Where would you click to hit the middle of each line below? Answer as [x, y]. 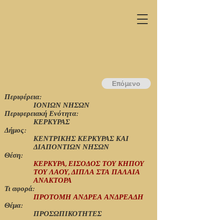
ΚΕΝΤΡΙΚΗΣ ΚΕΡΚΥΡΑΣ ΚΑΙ [81, 139]
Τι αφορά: [19, 189]
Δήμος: [15, 130]
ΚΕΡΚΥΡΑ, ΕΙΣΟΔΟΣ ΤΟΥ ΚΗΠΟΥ [89, 164]
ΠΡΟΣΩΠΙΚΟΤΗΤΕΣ [68, 214]
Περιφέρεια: [23, 97]
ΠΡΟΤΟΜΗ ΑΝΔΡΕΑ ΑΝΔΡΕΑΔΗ [88, 197]
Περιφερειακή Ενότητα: [41, 114]
